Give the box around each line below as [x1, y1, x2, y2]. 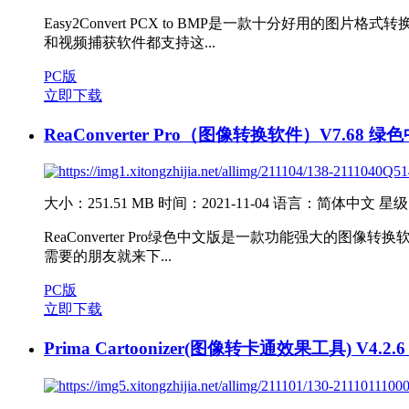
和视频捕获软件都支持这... [44, 34, 215, 50]
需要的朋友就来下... [44, 248, 172, 265]
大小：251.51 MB [44, 195, 154, 212]
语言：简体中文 [273, 195, 375, 212]
